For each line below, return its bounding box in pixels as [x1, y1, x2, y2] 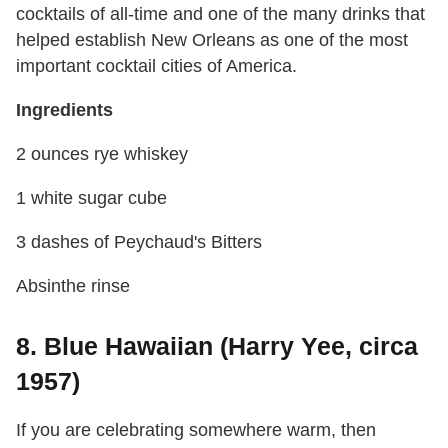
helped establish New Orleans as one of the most [16, 30, 408, 51]
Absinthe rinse [16, 276, 130, 297]
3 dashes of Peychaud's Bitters [16, 232, 262, 253]
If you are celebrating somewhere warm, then [16, 420, 376, 441]
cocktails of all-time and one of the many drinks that [16, 4, 425, 25]
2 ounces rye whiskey [16, 144, 188, 165]
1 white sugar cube [16, 188, 167, 209]
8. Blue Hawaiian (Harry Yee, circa [16, 332, 418, 361]
